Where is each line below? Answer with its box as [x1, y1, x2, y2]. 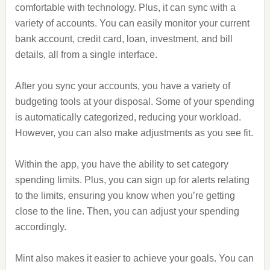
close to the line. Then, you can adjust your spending [14, 206, 239, 216]
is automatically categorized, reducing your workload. [14, 112, 241, 122]
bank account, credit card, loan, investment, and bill [14, 34, 233, 44]
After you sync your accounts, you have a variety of [14, 81, 230, 91]
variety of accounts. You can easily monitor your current [14, 18, 250, 28]
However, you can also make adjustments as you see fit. [14, 128, 253, 138]
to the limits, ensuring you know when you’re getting [14, 190, 235, 201]
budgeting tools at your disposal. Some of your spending [14, 96, 254, 107]
